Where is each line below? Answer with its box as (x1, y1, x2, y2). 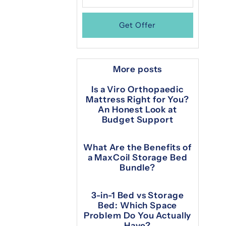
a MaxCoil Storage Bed (87, 152, 188, 163)
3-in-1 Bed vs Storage (91, 190, 184, 201)
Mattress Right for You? (86, 94, 189, 105)
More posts (112, 64, 162, 75)
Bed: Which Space (97, 200, 178, 211)
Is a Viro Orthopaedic (91, 84, 184, 95)
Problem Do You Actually (83, 210, 192, 221)
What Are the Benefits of (83, 142, 192, 153)
